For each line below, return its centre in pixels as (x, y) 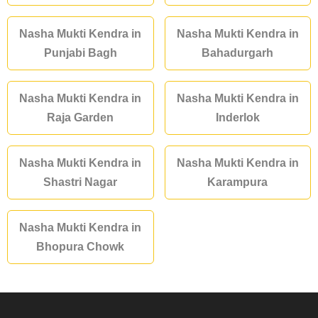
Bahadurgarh (238, 53)
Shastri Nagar (81, 182)
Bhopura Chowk (81, 247)
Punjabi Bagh (80, 53)
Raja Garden (81, 118)
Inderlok (237, 118)
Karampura (238, 182)
